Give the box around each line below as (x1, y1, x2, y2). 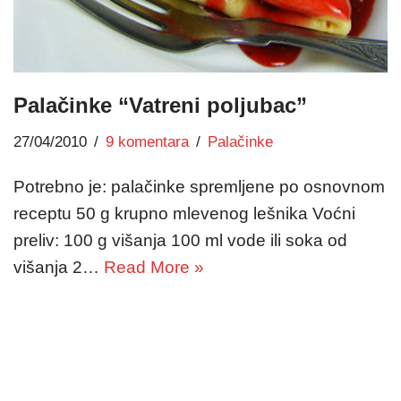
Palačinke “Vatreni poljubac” (13, 92, 307, 117)
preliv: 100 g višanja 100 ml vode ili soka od (13, 230, 347, 250)
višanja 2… (13, 257, 104, 277)
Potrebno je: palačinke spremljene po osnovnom (13, 176, 385, 196)
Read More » (104, 257, 204, 277)
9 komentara (106, 132, 189, 150)
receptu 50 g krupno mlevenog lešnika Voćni (13, 203, 355, 223)
